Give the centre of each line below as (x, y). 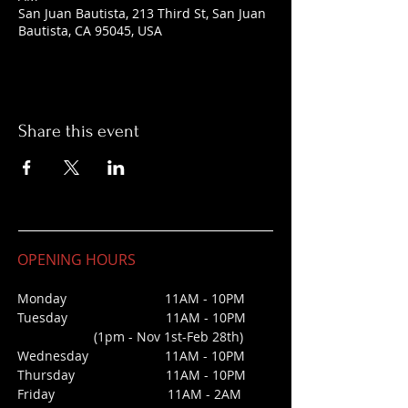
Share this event (79, 131)
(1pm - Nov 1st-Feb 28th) (130, 336)
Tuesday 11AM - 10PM (132, 317)
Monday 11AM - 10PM (131, 298)
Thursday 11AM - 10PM (132, 374)
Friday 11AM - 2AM (129, 393)
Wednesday (91, 355)
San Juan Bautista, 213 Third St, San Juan (142, 13)
